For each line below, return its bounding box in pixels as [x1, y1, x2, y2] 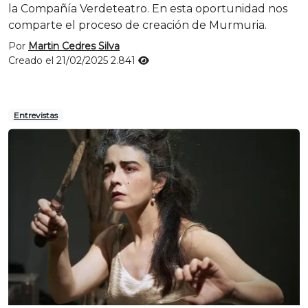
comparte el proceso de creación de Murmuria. [8, 19, 267, 32]
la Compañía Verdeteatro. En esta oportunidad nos [8, 2, 287, 15]
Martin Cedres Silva [28, 40, 120, 52]
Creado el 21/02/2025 [8, 54, 111, 67]
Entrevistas [13, 110, 58, 120]
